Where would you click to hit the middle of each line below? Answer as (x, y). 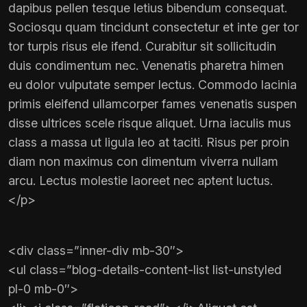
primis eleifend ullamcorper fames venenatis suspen (152, 104)
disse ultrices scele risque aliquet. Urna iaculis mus (150, 123)
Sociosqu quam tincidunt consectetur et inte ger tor (153, 27)
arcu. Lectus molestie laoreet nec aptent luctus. (140, 181)
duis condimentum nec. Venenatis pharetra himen (146, 66)
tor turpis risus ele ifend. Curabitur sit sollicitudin (142, 47)
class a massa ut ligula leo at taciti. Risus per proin (149, 143)
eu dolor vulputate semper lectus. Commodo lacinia (152, 85)
